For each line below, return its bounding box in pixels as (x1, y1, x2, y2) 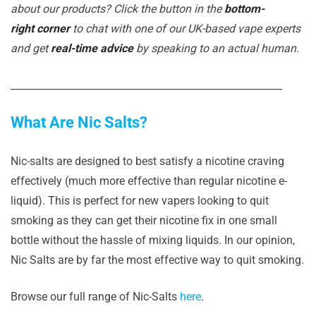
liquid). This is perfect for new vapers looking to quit (11, 194, 269, 207)
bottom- (224, 2, 265, 16)
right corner (11, 22, 70, 35)
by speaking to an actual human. (133, 42, 299, 55)
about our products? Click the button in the (11, 2, 224, 16)
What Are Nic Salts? (11, 114, 147, 131)
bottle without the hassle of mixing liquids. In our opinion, (11, 233, 295, 247)
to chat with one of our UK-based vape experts (70, 22, 300, 35)
